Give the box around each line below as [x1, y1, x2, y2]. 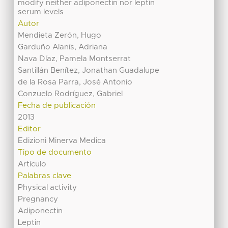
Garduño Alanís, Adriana [18, 43, 108, 51]
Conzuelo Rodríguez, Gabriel [18, 90, 123, 98]
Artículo [18, 160, 47, 168]
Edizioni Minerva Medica [18, 137, 106, 145]
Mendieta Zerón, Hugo [18, 32, 102, 40]
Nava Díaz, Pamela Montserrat [18, 55, 131, 63]
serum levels [18, 8, 64, 16]
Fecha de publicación [18, 102, 96, 110]
